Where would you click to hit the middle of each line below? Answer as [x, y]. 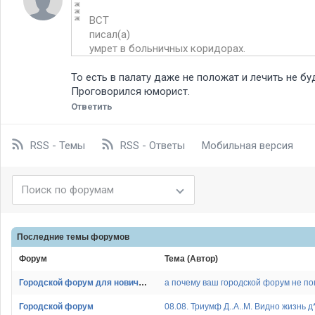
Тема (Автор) [192, 259]
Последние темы [54, 237]
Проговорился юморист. [130, 92]
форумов [110, 237]
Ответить [92, 107]
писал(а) [110, 35]
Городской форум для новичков [143, 283]
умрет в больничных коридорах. [167, 49]
